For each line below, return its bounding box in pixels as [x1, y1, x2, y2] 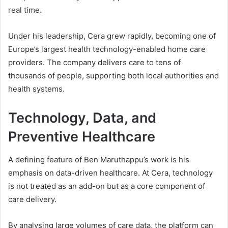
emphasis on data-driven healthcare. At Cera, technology [8, 167, 213, 178]
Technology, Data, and [8, 109, 156, 127]
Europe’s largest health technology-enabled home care [8, 44, 206, 54]
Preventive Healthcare [8, 128, 155, 146]
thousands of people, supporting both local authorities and [8, 71, 219, 81]
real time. [8, 5, 42, 15]
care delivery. [8, 194, 56, 204]
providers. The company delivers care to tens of [8, 58, 181, 68]
